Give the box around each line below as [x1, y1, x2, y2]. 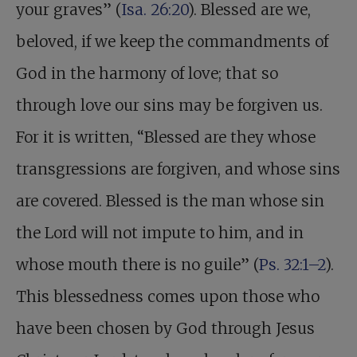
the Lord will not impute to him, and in [16, 223, 304, 242]
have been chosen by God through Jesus [16, 319, 315, 338]
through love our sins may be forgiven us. [16, 96, 323, 115]
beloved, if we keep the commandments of [16, 32, 328, 51]
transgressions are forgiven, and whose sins [16, 159, 340, 178]
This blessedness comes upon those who [16, 287, 320, 306]
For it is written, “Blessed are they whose [16, 127, 316, 147]
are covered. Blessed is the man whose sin [16, 191, 324, 210]
